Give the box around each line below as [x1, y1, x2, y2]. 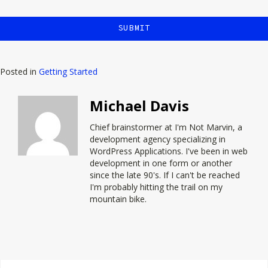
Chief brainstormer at [90, 121, 175, 133]
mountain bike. [90, 193, 147, 205]
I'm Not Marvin [175, 121, 233, 133]
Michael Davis [90, 95, 189, 115]
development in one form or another [90, 157, 232, 169]
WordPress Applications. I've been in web [90, 145, 248, 157]
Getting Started [39, 65, 98, 77]
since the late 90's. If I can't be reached [90, 169, 240, 181]
